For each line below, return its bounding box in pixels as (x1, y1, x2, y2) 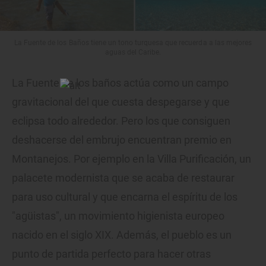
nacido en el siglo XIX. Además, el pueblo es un (12, 229, 232, 242)
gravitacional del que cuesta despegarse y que (12, 96, 230, 109)
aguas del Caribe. (104, 48, 161, 57)
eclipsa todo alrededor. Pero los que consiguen (12, 115, 230, 128)
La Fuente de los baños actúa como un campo (12, 77, 229, 90)
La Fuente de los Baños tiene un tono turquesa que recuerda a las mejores (14, 39, 252, 47)
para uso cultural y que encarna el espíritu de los (12, 191, 237, 204)
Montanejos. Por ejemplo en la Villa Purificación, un (12, 153, 251, 166)
